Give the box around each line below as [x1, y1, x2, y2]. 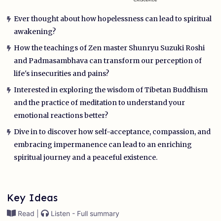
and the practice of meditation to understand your [13, 98, 185, 108]
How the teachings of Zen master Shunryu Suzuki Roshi [13, 43, 205, 53]
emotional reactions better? [13, 111, 108, 120]
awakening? [13, 27, 56, 37]
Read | [16, 209, 41, 218]
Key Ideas [7, 191, 58, 205]
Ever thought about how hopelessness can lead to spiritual [13, 14, 212, 24]
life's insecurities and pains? [13, 69, 109, 78]
